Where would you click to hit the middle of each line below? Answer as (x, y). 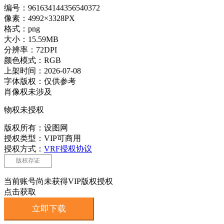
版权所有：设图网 (37, 127)
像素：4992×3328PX (39, 18)
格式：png (22, 28)
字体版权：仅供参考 (40, 81)
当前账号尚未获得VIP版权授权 (58, 181)
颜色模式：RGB (32, 60)
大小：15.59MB (31, 39)
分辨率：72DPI (30, 49)
